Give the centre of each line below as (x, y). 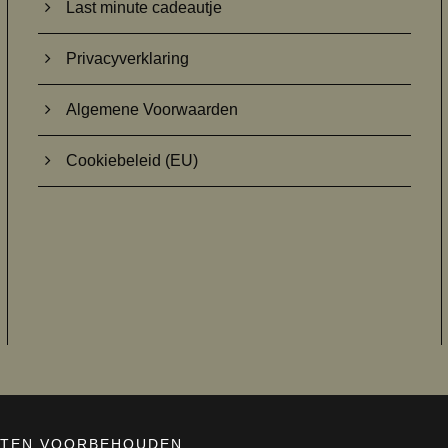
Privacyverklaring (127, 58)
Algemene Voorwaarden (151, 109)
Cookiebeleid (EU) (131, 160)
